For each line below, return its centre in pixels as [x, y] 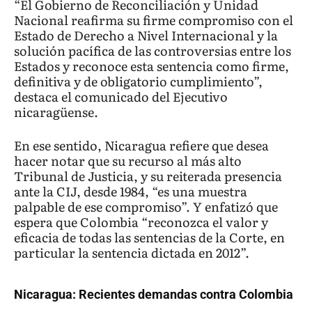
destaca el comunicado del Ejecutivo [121, 97]
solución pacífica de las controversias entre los [153, 51]
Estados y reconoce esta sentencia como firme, [151, 66]
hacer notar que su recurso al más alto [128, 161]
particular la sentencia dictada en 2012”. [132, 253]
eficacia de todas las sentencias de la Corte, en [149, 237]
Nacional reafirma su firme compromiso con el [154, 20]
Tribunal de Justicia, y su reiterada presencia [148, 176]
